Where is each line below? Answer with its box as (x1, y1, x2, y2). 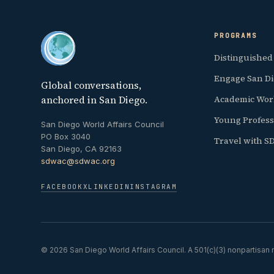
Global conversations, (41, 78, 142, 92)
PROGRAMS (214, 31, 257, 40)
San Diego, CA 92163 (41, 144, 122, 154)
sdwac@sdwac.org (41, 156, 116, 166)
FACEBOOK (41, 182, 83, 191)
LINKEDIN (88, 182, 130, 191)
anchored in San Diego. (41, 93, 148, 107)
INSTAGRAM (130, 182, 177, 191)
